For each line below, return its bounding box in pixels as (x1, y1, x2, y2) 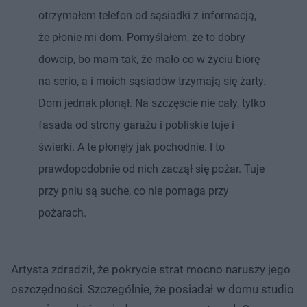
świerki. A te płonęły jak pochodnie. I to (38, 140, 225, 153)
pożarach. (38, 206, 86, 219)
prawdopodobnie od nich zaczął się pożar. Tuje (38, 162, 265, 175)
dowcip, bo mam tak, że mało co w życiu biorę (38, 52, 260, 66)
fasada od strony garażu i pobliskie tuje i (38, 118, 234, 132)
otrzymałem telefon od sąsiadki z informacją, (38, 8, 256, 22)
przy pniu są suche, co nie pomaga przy (38, 184, 229, 197)
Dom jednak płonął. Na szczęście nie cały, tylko (38, 96, 265, 110)
